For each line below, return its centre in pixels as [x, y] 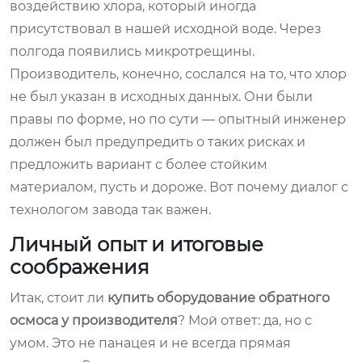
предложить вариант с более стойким [139, 164]
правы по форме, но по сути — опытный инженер [178, 119]
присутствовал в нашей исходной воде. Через [166, 28]
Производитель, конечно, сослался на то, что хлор [178, 74]
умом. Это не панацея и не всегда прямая [150, 343]
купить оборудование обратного [219, 297]
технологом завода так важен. [110, 209]
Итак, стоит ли [59, 297]
